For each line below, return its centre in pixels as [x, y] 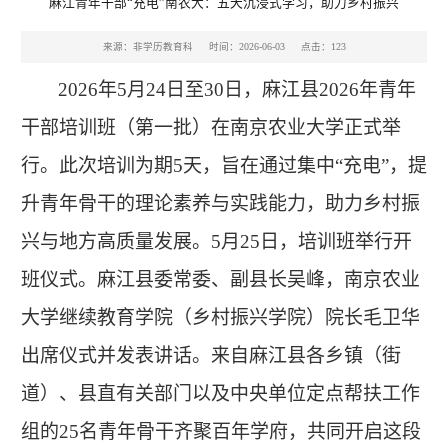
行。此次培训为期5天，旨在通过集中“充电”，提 [223, 165]
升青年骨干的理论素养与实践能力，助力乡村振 [220, 203]
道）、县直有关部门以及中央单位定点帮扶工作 [220, 393]
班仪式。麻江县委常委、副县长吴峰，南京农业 [220, 279]
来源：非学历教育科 [147, 46]
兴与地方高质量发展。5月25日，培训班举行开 [216, 241]
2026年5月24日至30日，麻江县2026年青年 [236, 89]
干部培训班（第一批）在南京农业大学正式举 [210, 127]
